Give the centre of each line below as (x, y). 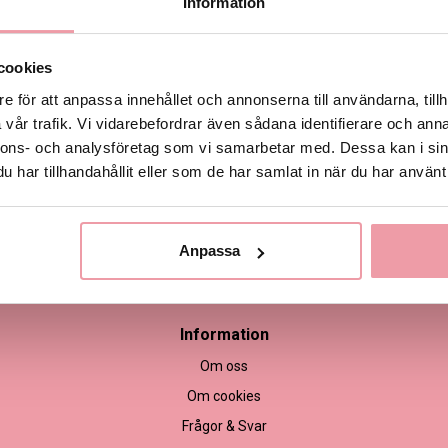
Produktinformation (284, 71)
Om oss (224, 365)
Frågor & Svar (224, 425)
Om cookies (224, 395)
